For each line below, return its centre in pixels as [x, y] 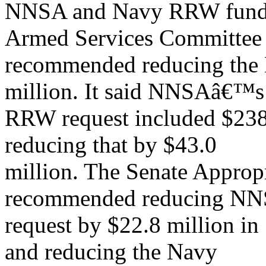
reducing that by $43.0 [111, 145]
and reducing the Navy [111, 251]
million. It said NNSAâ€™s [134, 91]
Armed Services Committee [133, 38]
